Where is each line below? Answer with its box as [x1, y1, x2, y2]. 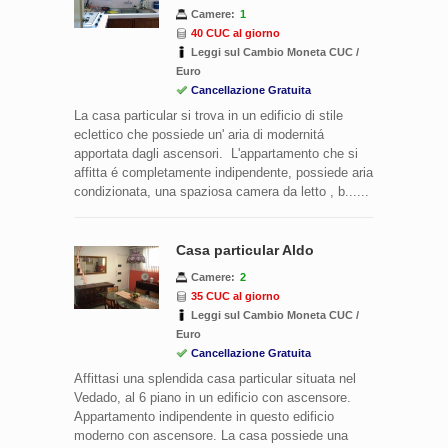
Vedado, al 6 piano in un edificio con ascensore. [74, 389, 351, 405]
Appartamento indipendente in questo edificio [74, 408, 334, 424]
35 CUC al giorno [191, 289, 280, 302]
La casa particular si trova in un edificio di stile [74, 107, 343, 123]
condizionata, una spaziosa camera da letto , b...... [74, 183, 369, 199]
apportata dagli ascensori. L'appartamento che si [74, 145, 358, 161]
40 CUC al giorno [191, 26, 280, 39]
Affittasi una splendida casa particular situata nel [74, 370, 356, 386]
